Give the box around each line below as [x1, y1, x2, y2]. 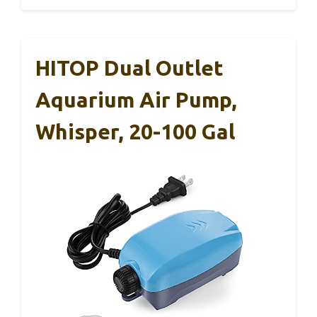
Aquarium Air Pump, [35, 88, 237, 112]
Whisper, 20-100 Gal [35, 120, 235, 144]
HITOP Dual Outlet [35, 56, 224, 80]
